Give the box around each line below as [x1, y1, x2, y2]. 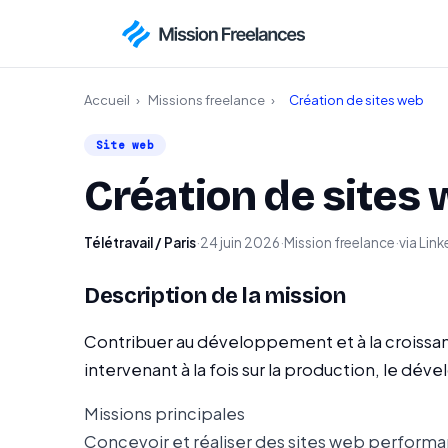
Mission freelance [284, 234, 395, 251]
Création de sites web [289, 92, 424, 108]
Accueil [84, 92, 130, 108]
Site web [96, 138, 154, 152]
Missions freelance [148, 92, 265, 108]
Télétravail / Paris [84, 234, 196, 251]
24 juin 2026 [200, 234, 280, 251]
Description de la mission [84, 283, 346, 309]
